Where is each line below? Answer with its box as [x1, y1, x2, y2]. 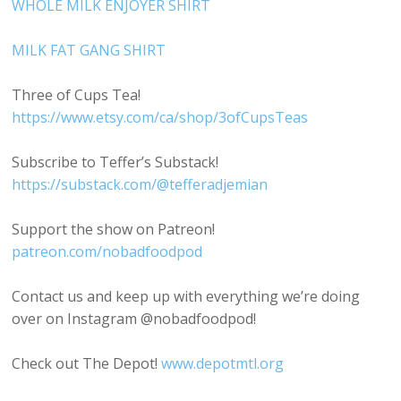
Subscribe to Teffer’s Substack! [12, 152, 219, 173]
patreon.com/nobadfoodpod [12, 242, 203, 262]
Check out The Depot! [12, 354, 162, 374]
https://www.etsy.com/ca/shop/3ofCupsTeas [12, 107, 309, 128]
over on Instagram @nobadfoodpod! [12, 309, 257, 329]
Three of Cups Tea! [12, 85, 141, 106]
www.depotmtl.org [161, 354, 285, 374]
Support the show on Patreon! [12, 219, 216, 240]
